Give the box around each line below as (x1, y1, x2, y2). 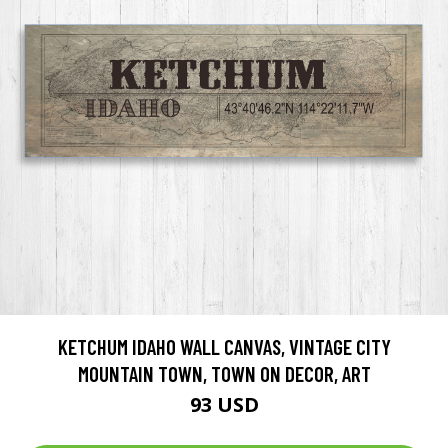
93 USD (189, 391, 259, 419)
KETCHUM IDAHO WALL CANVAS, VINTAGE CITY (57, 334, 391, 360)
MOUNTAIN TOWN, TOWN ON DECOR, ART (77, 361, 371, 387)
